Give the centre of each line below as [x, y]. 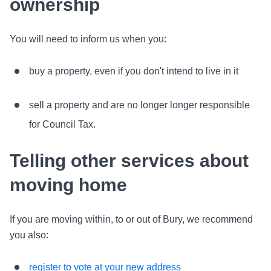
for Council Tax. [62, 124]
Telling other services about [129, 161]
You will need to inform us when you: [88, 39]
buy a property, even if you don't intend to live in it [134, 71]
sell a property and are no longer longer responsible [139, 105]
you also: [29, 235]
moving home [68, 185]
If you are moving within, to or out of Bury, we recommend [131, 219]
